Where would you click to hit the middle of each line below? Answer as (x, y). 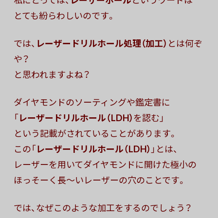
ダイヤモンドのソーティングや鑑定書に (92, 102)
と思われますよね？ (52, 74)
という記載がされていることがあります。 (96, 133)
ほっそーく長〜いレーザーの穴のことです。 (100, 180)
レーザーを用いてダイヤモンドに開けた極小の (105, 164)
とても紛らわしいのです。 (65, 16)
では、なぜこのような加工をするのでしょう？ (103, 208)
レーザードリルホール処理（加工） (102, 43)
